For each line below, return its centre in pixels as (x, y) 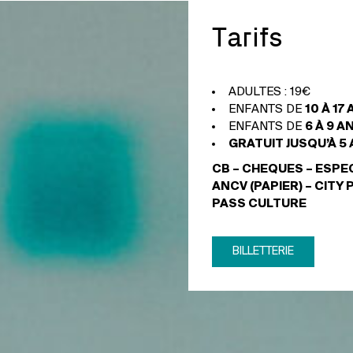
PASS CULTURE (260, 204)
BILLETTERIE (263, 252)
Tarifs (247, 39)
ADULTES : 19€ (269, 93)
